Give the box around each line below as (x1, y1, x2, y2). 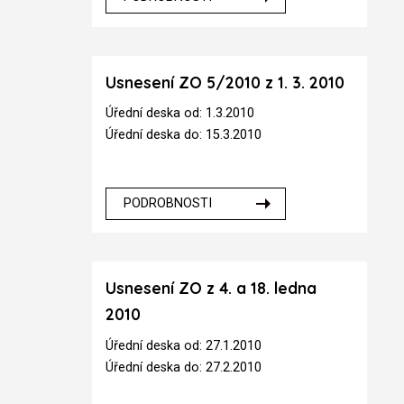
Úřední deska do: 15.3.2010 (106, 127, 262, 143)
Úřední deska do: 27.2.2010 (106, 359, 262, 375)
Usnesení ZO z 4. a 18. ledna (106, 279, 317, 298)
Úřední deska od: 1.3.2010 (106, 106, 255, 122)
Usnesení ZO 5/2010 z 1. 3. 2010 (106, 72, 345, 92)
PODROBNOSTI (124, 196, 213, 212)
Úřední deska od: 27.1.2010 (106, 337, 262, 353)
